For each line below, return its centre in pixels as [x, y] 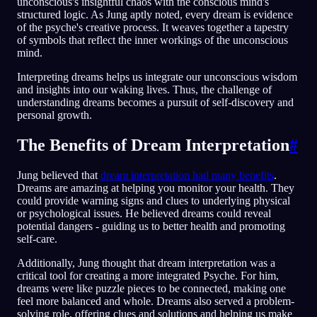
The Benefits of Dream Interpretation [153, 145]
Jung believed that [59, 175]
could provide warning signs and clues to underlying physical [154, 201]
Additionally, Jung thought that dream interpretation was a [146, 263]
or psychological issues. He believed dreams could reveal [144, 214]
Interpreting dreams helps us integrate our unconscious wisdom [157, 77]
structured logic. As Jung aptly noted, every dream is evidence [155, 15]
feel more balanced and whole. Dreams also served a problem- [156, 301]
